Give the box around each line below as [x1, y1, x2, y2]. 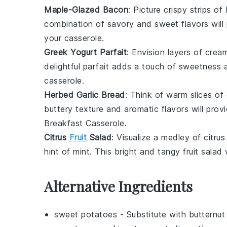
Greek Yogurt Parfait [44, 47, 127, 57]
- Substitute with [117, 209, 189, 219]
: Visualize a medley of [111, 132, 204, 142]
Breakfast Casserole [44, 118, 125, 128]
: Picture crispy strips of [128, 5, 225, 15]
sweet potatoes [54, 209, 117, 219]
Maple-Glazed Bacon [44, 5, 128, 15]
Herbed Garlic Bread [44, 90, 125, 100]
